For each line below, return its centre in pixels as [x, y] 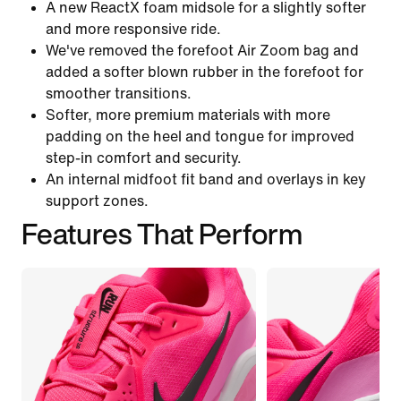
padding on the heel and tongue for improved [200, 136]
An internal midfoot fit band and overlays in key [206, 179]
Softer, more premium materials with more [188, 115]
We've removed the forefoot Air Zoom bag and [202, 50]
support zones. [97, 200]
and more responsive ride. [133, 29]
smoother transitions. [119, 93]
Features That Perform [162, 233]
